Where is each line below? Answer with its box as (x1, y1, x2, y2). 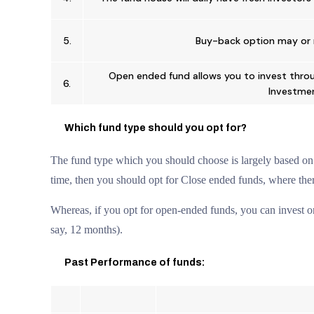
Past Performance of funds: (64, 257, 205, 268)
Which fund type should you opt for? (64, 123, 247, 133)
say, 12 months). (50, 224, 123, 235)
